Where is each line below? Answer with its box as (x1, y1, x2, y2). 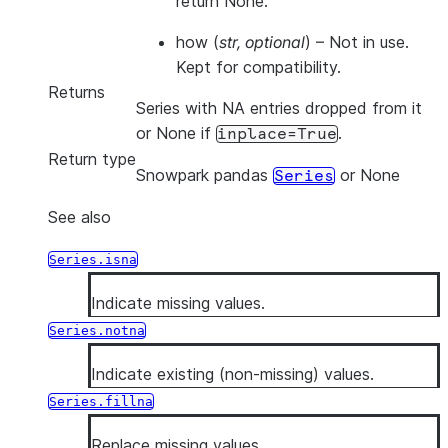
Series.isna (49, 252, 137, 267)
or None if (136, 123, 216, 143)
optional (245, 32, 305, 52)
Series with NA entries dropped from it (136, 98, 422, 118)
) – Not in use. (305, 32, 409, 52)
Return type (48, 149, 136, 169)
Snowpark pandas (136, 165, 273, 185)
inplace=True (217, 126, 337, 142)
